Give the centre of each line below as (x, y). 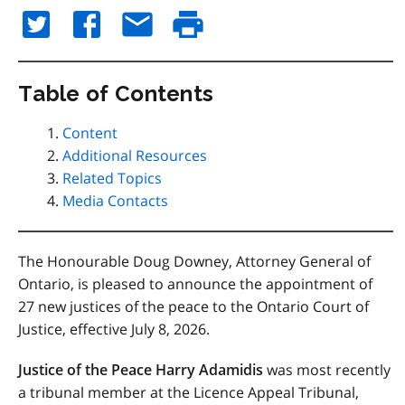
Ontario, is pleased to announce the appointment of (195, 284)
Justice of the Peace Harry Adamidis (142, 370)
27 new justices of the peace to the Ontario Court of (193, 306)
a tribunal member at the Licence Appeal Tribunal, (188, 392)
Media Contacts (115, 201)
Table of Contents (116, 94)
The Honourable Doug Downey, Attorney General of (194, 261)
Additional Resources (134, 155)
